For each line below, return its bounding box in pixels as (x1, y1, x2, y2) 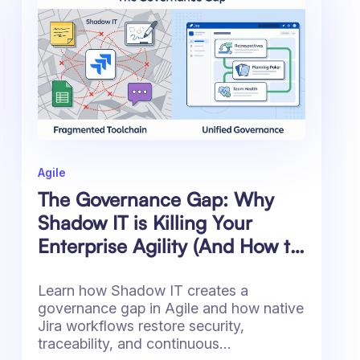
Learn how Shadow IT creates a (37, 282, 248, 300)
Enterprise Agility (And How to (37, 234, 301, 259)
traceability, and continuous (37, 335, 219, 353)
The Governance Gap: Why (37, 187, 274, 212)
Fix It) (37, 257, 85, 282)
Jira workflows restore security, (37, 317, 244, 335)
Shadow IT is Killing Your (37, 211, 252, 235)
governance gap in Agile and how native (37, 300, 304, 317)
